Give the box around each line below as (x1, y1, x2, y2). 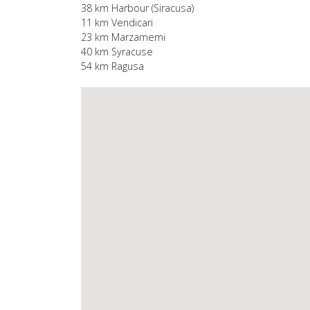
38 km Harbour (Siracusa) (81, 1, 194, 15)
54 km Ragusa (81, 60, 144, 73)
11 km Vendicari (81, 16, 153, 30)
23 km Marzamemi (81, 30, 165, 44)
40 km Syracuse (81, 45, 153, 59)
